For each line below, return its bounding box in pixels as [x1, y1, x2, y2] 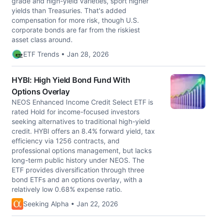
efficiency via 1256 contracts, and [12, 137, 120, 145]
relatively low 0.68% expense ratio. [12, 185, 122, 193]
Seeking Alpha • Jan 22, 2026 [23, 200, 118, 208]
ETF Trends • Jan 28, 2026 [23, 50, 109, 58]
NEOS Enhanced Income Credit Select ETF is [12, 98, 153, 106]
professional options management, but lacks [12, 146, 152, 155]
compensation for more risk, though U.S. [12, 16, 139, 24]
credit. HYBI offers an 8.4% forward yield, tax [12, 127, 155, 135]
